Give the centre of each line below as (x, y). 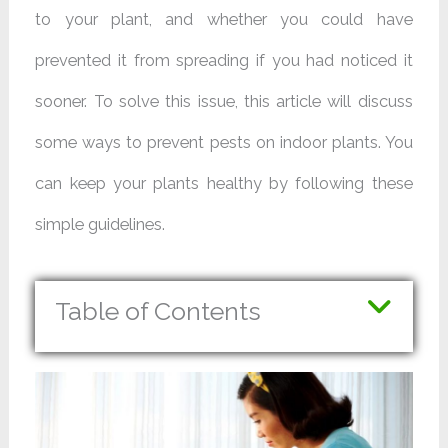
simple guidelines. (100, 224)
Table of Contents (158, 311)
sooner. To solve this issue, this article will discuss (224, 101)
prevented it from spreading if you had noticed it (224, 60)
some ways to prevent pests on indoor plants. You (224, 142)
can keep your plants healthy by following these (224, 183)
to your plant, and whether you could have (224, 19)
